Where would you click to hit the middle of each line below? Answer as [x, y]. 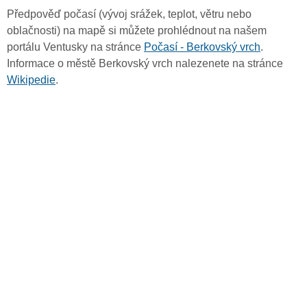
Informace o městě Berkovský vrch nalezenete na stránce [145, 64]
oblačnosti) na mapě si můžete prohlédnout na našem [137, 31]
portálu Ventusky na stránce [75, 47]
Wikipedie [31, 80]
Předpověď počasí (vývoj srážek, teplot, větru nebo [129, 14]
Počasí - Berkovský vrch [202, 47]
